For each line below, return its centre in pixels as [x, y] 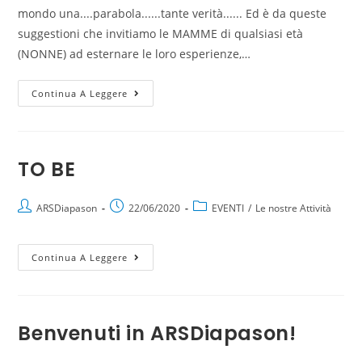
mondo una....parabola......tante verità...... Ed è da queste [173, 13]
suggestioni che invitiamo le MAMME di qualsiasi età [161, 34]
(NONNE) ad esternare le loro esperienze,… [135, 54]
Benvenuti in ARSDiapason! [157, 333]
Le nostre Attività [294, 208]
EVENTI [228, 208]
